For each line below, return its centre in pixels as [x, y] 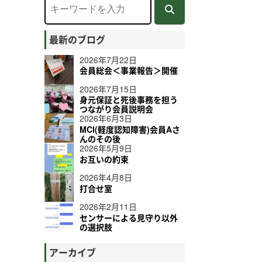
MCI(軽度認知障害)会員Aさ [130, 130]
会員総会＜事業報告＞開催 [129, 70]
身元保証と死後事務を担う [129, 100]
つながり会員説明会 [116, 109]
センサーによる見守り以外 [129, 217]
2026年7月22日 [108, 59]
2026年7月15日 [108, 89]
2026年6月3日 [106, 118]
